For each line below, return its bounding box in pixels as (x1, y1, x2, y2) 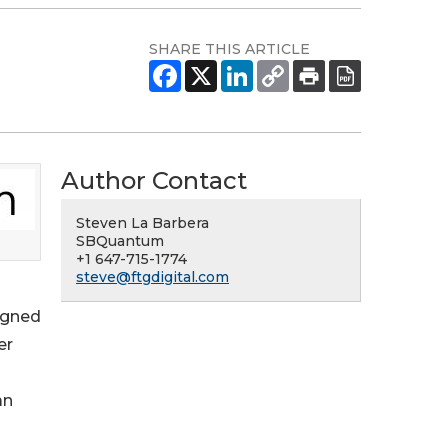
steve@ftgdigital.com (76, 268, 229, 286)
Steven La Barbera (76, 214, 209, 232)
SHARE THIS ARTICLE (149, 40, 310, 58)
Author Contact (61, 166, 247, 195)
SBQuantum (76, 232, 164, 250)
